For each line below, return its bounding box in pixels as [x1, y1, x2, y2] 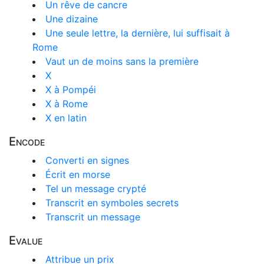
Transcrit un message [45, 211, 140, 223]
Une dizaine [45, 13, 98, 25]
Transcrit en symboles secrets [45, 197, 179, 209]
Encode [9, 134, 45, 148]
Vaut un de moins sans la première [45, 55, 199, 67]
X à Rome [45, 98, 88, 110]
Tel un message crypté [45, 183, 146, 194]
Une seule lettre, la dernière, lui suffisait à [45, 27, 230, 39]
